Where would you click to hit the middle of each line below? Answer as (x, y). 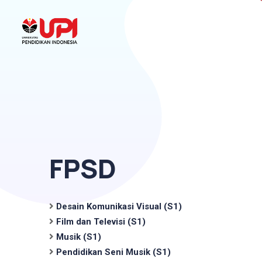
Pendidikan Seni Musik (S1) (113, 252)
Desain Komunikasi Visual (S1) (119, 206)
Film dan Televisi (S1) (101, 221)
